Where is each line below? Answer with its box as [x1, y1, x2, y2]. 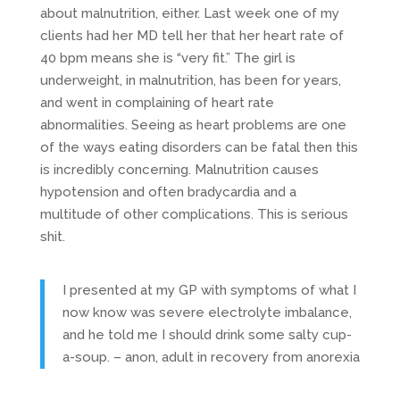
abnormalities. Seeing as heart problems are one [39, 116, 346, 133]
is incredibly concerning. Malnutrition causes [39, 161, 319, 178]
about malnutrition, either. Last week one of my [39, 4, 339, 21]
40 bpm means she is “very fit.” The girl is [39, 49, 296, 66]
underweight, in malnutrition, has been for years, [39, 71, 341, 88]
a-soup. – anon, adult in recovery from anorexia [62, 348, 360, 365]
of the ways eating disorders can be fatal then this [39, 138, 358, 155]
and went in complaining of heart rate [39, 94, 274, 111]
